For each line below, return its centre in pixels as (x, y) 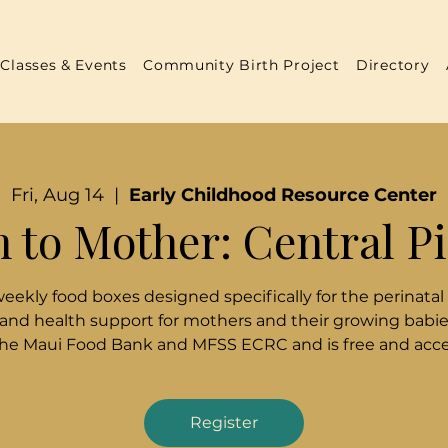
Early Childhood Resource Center (283, 195)
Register (224, 423)
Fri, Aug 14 (57, 195)
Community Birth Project (241, 65)
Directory (393, 65)
